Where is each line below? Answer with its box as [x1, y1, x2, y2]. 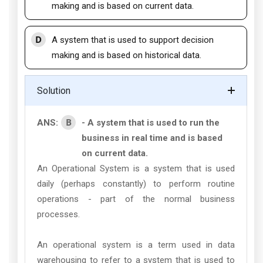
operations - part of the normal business [37, 194, 235, 204]
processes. [37, 209, 80, 220]
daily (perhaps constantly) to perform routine [37, 178, 235, 189]
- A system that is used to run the [82, 117, 220, 128]
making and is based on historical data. [52, 50, 201, 60]
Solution [37, 85, 70, 96]
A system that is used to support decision [52, 35, 214, 45]
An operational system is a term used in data [37, 240, 235, 250]
